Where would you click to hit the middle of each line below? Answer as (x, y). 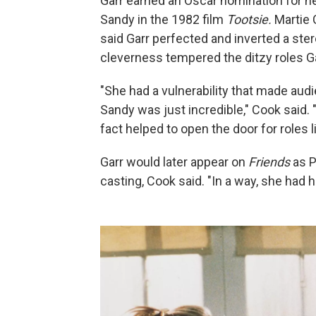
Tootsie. (250, 19)
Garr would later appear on (174, 162)
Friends (269, 162)
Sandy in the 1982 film (163, 19)
